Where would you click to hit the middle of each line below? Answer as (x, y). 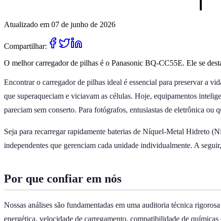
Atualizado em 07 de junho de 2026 (60, 24)
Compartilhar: (25, 46)
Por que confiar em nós (63, 178)
